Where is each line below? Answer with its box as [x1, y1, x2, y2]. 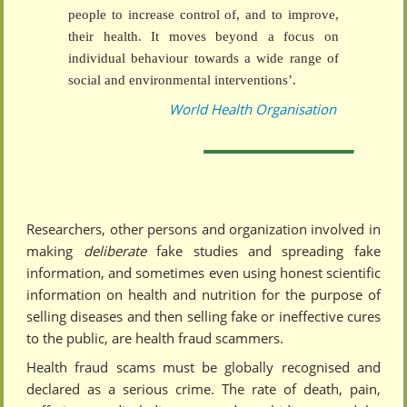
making [26, 242, 84, 261]
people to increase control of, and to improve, [67, 7, 340, 23]
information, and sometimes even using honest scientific [26, 263, 381, 283]
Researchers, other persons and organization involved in [26, 220, 381, 239]
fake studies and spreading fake [145, 242, 381, 261]
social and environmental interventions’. [67, 73, 296, 88]
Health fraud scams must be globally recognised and [26, 358, 381, 377]
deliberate [83, 242, 146, 261]
